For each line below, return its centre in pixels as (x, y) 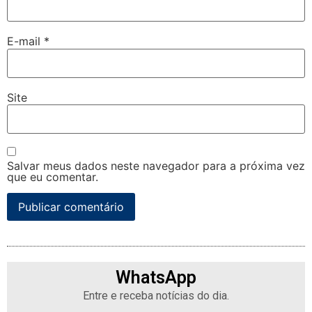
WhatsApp (156, 278)
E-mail (25, 41)
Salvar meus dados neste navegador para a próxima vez (156, 166)
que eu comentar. (53, 177)
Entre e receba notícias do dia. (156, 296)
